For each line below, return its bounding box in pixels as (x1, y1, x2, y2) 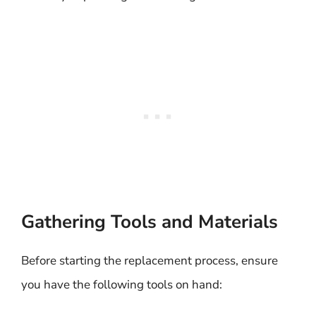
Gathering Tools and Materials (21, 209, 278, 234)
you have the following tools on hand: (21, 276, 222, 293)
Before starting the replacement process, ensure (21, 252, 278, 269)
